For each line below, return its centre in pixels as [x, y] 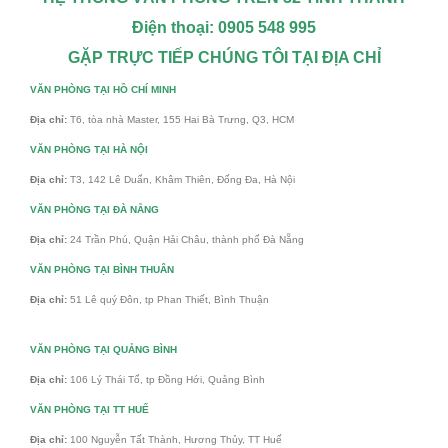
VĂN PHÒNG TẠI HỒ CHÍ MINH [103, 89]
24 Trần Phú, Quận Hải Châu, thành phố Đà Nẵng [187, 239]
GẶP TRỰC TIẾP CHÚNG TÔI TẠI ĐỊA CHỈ [224, 57]
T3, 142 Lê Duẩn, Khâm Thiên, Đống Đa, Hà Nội [184, 179]
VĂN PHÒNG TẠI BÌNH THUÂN [102, 269]
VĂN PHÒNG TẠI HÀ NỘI [89, 149]
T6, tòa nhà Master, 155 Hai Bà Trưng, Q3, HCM [183, 119]
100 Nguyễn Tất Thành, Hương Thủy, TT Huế [176, 439]
